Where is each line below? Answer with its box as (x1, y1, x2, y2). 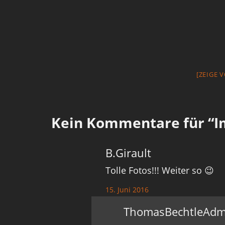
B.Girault (105, 145, 152, 160)
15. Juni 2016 (105, 185, 149, 194)
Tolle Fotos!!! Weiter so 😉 (105, 164, 214, 176)
